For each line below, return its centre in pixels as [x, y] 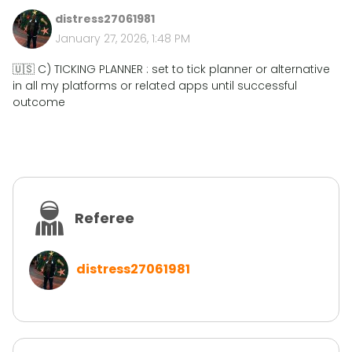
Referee [104, 218]
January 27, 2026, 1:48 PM [123, 38]
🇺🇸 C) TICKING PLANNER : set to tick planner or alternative [171, 69]
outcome [39, 102]
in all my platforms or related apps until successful [155, 86]
